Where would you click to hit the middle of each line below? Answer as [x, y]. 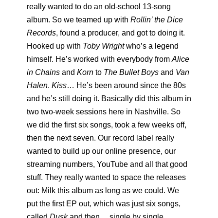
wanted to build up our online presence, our [101, 151]
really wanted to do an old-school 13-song [99, 7]
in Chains [43, 73]
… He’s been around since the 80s [126, 86]
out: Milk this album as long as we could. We [103, 191]
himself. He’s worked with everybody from [99, 59]
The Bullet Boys [131, 73]
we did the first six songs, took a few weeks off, [107, 125]
